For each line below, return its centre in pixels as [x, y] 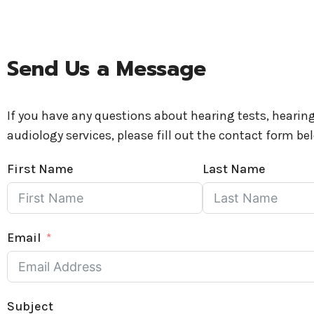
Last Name [234, 169]
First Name [40, 169]
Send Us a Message [107, 69]
